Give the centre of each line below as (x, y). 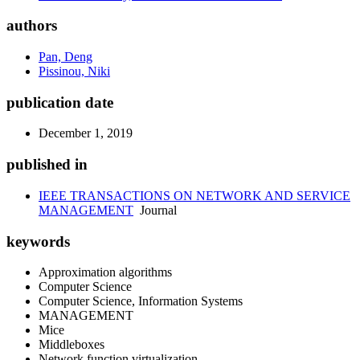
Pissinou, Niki (74, 71)
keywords (38, 241)
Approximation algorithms (105, 272)
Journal (155, 210)
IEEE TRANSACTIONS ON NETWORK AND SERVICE (194, 195)
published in (47, 165)
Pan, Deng (65, 57)
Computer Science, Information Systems (141, 301)
